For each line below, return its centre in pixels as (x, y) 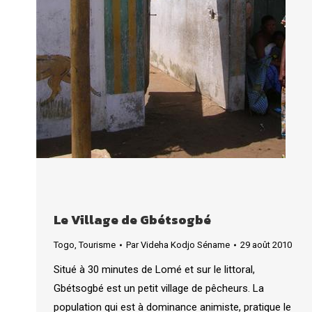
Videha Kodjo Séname (185, 244)
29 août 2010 (266, 244)
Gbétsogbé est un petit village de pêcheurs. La (159, 288)
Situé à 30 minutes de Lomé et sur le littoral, (154, 269)
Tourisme (97, 244)
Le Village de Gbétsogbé (132, 219)
